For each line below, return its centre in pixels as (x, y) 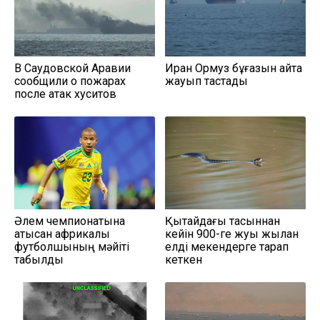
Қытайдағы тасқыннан (222, 221)
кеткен (184, 260)
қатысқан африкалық (62, 234)
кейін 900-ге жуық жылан (232, 234)
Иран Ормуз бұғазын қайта (234, 68)
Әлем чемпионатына (70, 221)
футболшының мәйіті (72, 247)
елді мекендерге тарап (227, 247)
